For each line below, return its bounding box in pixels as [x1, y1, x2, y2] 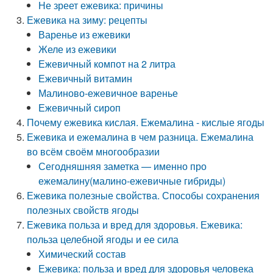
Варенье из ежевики [38, 27, 131, 41]
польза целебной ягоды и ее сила [27, 232, 179, 246]
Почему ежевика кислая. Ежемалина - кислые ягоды [27, 115, 265, 129]
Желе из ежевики [38, 42, 117, 56]
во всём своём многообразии [27, 144, 160, 158]
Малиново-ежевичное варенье [38, 86, 179, 100]
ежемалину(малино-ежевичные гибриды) [38, 174, 226, 188]
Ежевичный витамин [38, 71, 133, 85]
